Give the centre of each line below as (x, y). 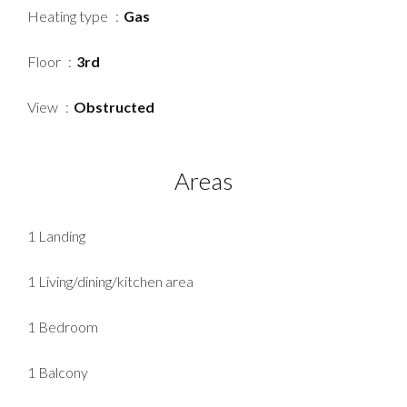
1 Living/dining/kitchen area (110, 282)
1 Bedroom (63, 327)
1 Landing (56, 236)
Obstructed (114, 107)
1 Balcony (58, 372)
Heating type (69, 16)
